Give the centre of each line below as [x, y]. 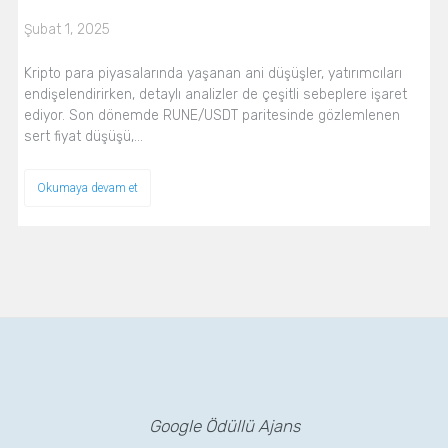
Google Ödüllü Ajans [224, 426]
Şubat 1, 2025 [66, 29]
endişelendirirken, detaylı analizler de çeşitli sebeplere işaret [215, 94]
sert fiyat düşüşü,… [83, 136]
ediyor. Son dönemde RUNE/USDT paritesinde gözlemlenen [211, 115]
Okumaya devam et [87, 187]
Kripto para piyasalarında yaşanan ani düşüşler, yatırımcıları [212, 73]
